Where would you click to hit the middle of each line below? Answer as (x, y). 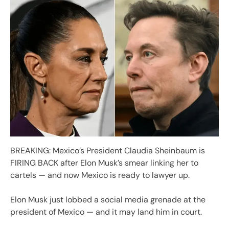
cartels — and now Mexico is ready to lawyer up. (100, 175)
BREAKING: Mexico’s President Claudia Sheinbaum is (108, 150)
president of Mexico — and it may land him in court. (106, 212)
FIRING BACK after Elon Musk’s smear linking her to (104, 163)
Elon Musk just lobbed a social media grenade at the (108, 199)
